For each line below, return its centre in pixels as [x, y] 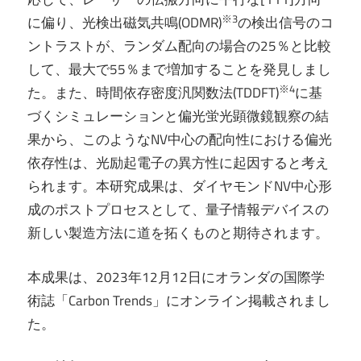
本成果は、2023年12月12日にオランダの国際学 [176, 277]
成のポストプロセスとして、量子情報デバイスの [178, 210]
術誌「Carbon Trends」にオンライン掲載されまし [179, 300]
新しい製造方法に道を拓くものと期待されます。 [178, 233]
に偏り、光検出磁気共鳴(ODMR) [124, 23]
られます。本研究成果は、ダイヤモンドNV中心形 [180, 187]
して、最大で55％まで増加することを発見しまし [179, 70]
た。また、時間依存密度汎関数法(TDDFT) [153, 93]
